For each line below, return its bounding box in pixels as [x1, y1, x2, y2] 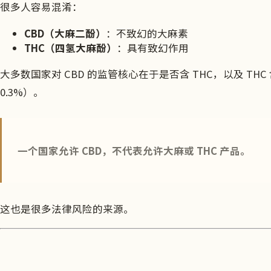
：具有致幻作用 [117, 40, 189, 55]
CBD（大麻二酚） [24, 25, 106, 41]
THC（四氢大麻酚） [24, 40, 117, 55]
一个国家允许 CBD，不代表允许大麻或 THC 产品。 [18, 143, 250, 158]
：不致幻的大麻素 [106, 25, 188, 41]
